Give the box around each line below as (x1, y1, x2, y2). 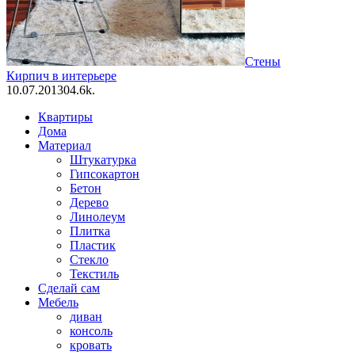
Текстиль (70, 266, 119, 281)
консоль (70, 323, 113, 338)
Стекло (70, 252, 109, 266)
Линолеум (70, 209, 125, 223)
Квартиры (38, 109, 93, 124)
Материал (38, 138, 91, 152)
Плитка (70, 223, 110, 238)
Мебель (38, 295, 78, 309)
